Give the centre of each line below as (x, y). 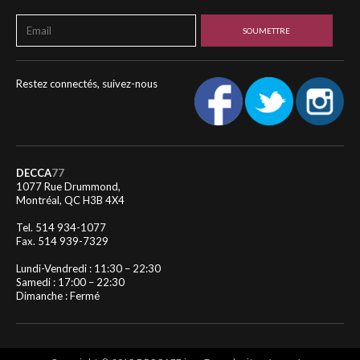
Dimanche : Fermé (58, 295)
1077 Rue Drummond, (68, 186)
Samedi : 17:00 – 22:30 (70, 282)
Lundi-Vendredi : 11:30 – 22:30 (88, 268)
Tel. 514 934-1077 (61, 227)
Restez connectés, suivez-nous (87, 83)
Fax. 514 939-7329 (62, 241)
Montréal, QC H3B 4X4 (70, 200)
